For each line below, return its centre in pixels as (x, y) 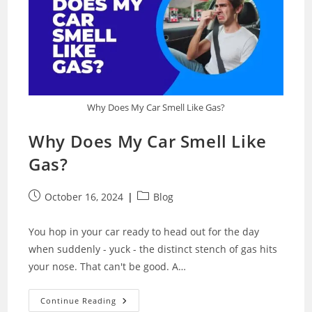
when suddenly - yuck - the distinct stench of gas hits (153, 249)
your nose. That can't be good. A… (108, 267)
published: (53, 211)
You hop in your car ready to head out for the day (144, 232)
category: (158, 211)
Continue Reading (79, 301)
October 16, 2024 (84, 197)
